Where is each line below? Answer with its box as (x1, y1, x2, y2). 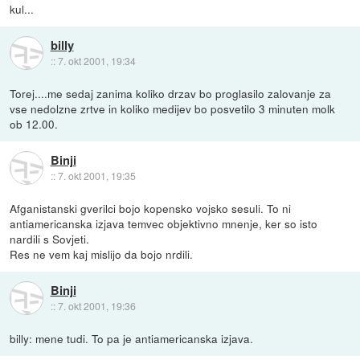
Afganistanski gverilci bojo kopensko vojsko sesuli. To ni (10, 199, 292, 216)
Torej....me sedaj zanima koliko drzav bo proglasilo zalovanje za (10, 84, 332, 101)
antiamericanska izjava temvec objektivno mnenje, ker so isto (10, 215, 318, 231)
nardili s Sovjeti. (10, 230, 90, 247)
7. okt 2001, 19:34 (57, 53, 136, 67)
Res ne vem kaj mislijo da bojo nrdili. (10, 245, 194, 262)
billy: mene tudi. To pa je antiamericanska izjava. (10, 329, 254, 346)
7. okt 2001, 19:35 (57, 168, 136, 182)
